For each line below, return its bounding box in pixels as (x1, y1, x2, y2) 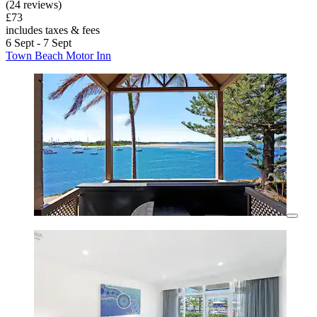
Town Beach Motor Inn (6, 50, 111, 62)
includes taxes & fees (6, 24, 100, 37)
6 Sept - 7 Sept (6, 37, 71, 50)
